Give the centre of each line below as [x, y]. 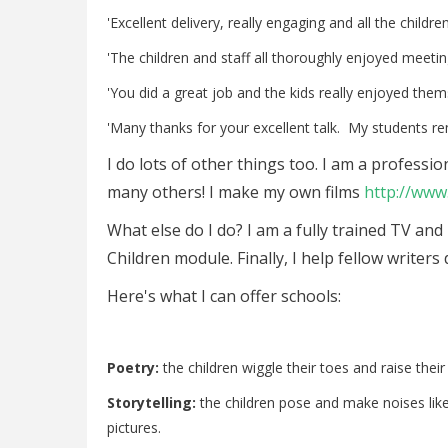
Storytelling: [151, 402]
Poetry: [133, 367]
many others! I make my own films [235, 192]
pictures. [134, 427]
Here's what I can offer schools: [224, 296]
